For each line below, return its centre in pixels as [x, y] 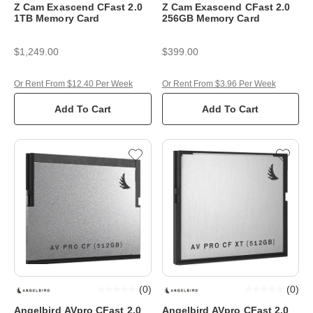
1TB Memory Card [57, 18]
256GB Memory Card [211, 18]
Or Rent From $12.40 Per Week [73, 84]
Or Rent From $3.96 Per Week [219, 84]
